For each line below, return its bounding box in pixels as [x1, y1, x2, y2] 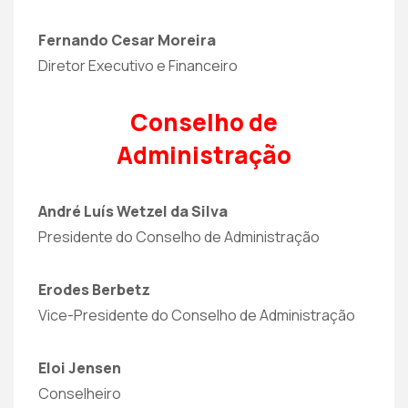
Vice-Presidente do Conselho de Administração [38, 305, 355, 325]
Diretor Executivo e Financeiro [38, 56, 238, 76]
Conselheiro [38, 383, 121, 403]
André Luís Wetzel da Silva [38, 201, 228, 221]
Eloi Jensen [38, 358, 121, 378]
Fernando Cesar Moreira [38, 30, 216, 50]
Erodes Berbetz [38, 280, 150, 300]
